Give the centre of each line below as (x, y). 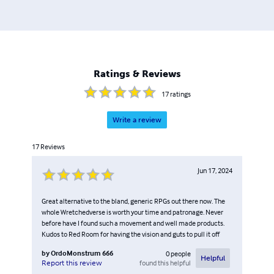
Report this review (72, 263)
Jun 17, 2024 (215, 170)
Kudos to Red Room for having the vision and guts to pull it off (131, 234)
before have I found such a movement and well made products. (133, 223)
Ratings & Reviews (137, 73)
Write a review (137, 120)
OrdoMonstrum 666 (82, 253)
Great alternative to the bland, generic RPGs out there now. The (133, 201)
